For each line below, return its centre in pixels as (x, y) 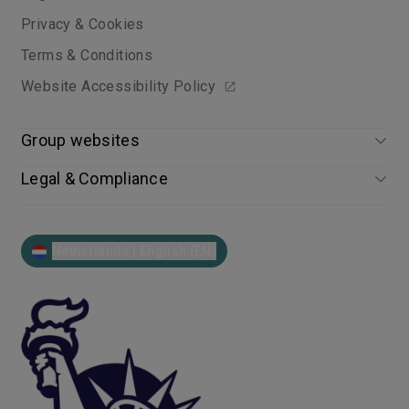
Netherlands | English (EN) (135, 251)
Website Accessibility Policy (119, 86)
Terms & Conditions (87, 55)
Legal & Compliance (94, 178)
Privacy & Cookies (83, 24)
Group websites (80, 140)
